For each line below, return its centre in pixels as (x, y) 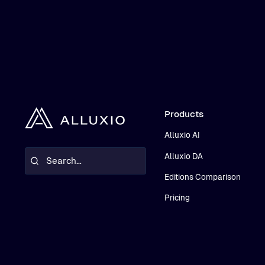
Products (184, 114)
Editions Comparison (202, 177)
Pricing (177, 198)
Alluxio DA (183, 156)
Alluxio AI (182, 135)
